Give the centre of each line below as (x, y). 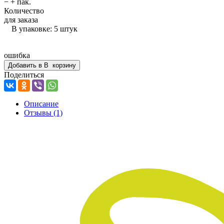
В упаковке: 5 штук (44, 29)
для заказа (21, 20)
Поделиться (24, 75)
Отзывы (39, 113)
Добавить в (25, 65)
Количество (24, 11)
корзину (63, 65)
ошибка (17, 55)
